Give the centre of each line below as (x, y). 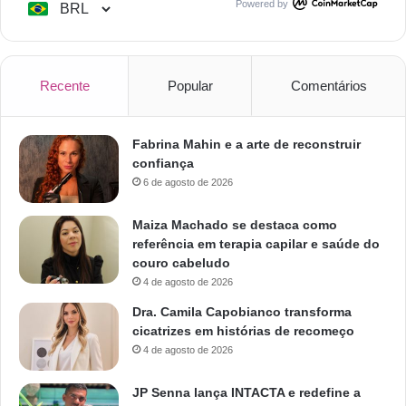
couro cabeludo (181, 262)
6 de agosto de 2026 (188, 182)
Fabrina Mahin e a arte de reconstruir (246, 144)
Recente (64, 85)
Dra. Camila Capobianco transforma (242, 311)
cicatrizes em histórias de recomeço (243, 330)
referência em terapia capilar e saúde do (256, 243)
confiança (163, 163)
